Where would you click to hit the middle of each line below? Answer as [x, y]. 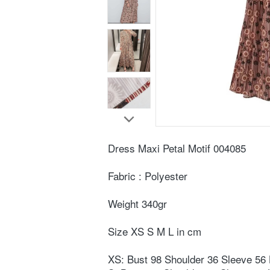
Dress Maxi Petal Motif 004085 [178, 148]
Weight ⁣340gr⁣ [137, 203]
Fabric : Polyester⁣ [148, 176]
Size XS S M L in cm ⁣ [156, 231]
